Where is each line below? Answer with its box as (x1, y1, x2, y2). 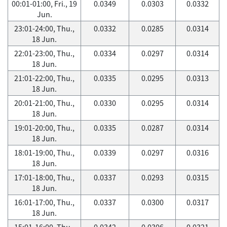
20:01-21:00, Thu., (14, 97, 74, 108)
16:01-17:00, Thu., (14, 197, 74, 208)
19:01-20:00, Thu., (14, 122, 74, 133)
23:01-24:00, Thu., (14, 23, 74, 34)
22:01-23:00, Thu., (14, 48, 74, 59)
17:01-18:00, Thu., (14, 172, 74, 183)
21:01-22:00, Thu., (14, 72, 74, 84)
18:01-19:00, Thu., (14, 147, 74, 158)
